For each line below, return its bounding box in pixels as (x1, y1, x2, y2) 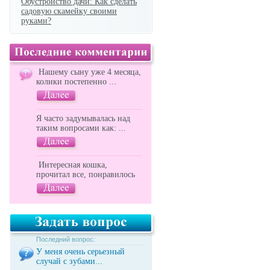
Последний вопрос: (36, 236, 95, 243)
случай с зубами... (36, 257, 102, 266)
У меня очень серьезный (36, 247, 125, 256)
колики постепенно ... (36, 77, 116, 86)
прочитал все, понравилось (36, 170, 135, 179)
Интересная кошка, (36, 160, 107, 169)
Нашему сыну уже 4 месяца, (36, 67, 141, 77)
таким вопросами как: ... (36, 124, 126, 133)
